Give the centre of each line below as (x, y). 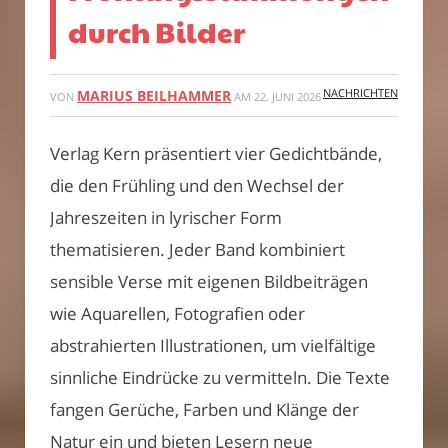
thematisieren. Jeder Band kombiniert (197, 250)
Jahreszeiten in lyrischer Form (166, 218)
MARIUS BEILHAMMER (154, 96)
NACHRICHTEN (360, 93)
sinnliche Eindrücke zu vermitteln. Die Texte (220, 378)
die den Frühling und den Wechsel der (197, 186)
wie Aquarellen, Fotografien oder (177, 314)
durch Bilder (156, 32)
